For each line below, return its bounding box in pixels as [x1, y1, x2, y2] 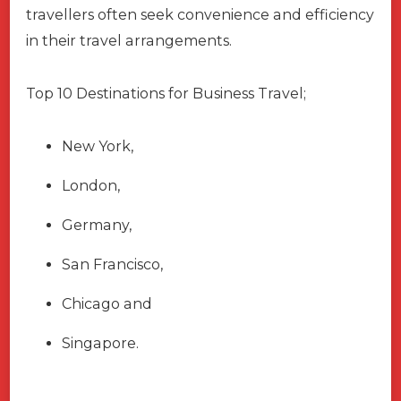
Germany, [62, 216, 132, 234]
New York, [62, 137, 133, 155]
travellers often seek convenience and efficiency [26, 5, 374, 23]
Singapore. [62, 334, 139, 352]
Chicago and [62, 294, 152, 312]
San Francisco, [62, 255, 163, 273]
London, [62, 176, 120, 194]
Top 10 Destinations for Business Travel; [26, 84, 306, 102]
